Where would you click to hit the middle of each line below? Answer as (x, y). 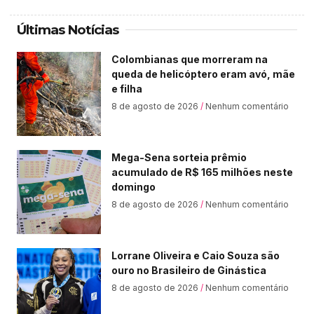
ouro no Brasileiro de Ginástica (189, 270)
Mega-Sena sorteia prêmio (179, 157)
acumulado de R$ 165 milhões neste (202, 172)
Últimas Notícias (68, 29)
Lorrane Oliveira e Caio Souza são (196, 255)
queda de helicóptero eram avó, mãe (203, 74)
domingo (134, 186)
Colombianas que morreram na (190, 59)
